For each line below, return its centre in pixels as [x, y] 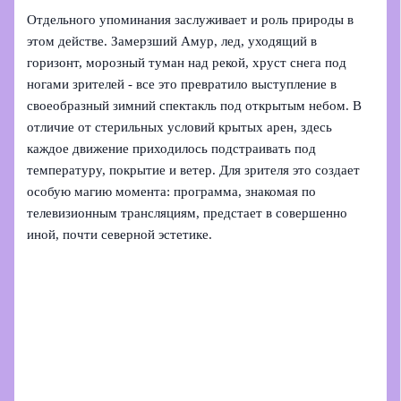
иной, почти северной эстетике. [120, 235]
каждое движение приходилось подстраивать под [172, 149]
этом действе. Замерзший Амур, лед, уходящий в [172, 42]
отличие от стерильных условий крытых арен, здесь [180, 128]
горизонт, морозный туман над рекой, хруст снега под [187, 63]
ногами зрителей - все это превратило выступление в [182, 85]
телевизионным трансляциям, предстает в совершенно [188, 213]
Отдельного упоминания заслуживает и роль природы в [191, 20]
